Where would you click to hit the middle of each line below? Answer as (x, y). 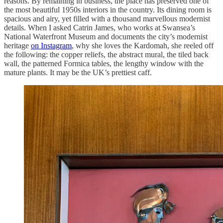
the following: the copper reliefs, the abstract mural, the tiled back (106, 54)
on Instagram (51, 45)
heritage (17, 45)
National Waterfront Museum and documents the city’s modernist (106, 36)
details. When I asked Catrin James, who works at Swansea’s (100, 27)
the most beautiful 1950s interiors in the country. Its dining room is (108, 9)
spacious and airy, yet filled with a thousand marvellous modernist (107, 18)
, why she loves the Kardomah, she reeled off (143, 45)
